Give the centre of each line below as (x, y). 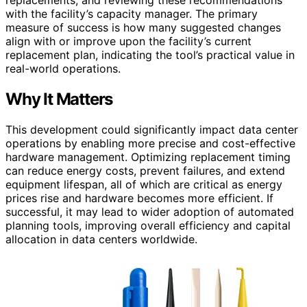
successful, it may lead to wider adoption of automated (150, 212)
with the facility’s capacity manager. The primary (132, 14)
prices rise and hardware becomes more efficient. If (139, 198)
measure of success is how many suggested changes (143, 28)
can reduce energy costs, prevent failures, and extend (145, 171)
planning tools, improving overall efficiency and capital (148, 226)
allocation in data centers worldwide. (101, 240)
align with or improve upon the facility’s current (128, 41)
